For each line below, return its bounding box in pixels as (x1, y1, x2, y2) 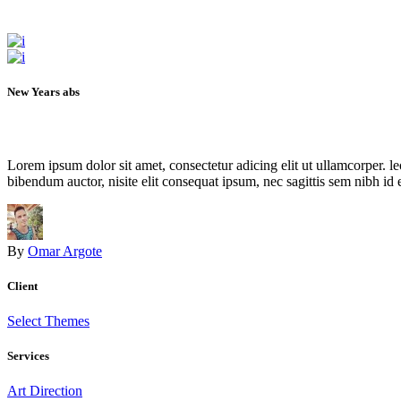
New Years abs (7, 85, 80, 99)
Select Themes (7, 312, 90, 328)
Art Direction (7, 383, 82, 399)
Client (7, 278, 38, 293)
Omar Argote (28, 243, 102, 259)
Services (7, 349, 49, 363)
